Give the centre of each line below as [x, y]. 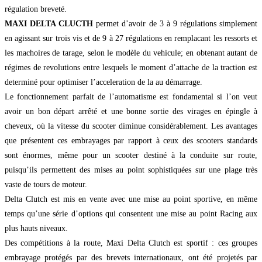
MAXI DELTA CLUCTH [49, 24]
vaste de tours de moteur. [46, 185]
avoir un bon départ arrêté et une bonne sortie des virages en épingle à [131, 112]
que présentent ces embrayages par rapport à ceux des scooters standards [131, 141]
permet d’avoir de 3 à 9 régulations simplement [175, 24]
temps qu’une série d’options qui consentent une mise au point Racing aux [131, 214]
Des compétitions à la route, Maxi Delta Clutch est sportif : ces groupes [131, 243]
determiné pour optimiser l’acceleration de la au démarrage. [104, 82]
